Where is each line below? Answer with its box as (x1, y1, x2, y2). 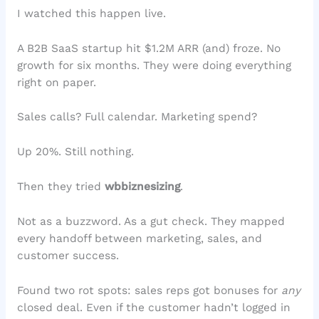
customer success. (16, 249, 119, 262)
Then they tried (16, 180, 105, 194)
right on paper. (16, 75, 96, 89)
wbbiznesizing (104, 180, 180, 194)
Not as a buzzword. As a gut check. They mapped (16, 214, 285, 228)
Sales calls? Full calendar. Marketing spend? (16, 110, 257, 124)
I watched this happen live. (16, 6, 166, 20)
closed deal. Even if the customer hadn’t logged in (16, 300, 291, 314)
